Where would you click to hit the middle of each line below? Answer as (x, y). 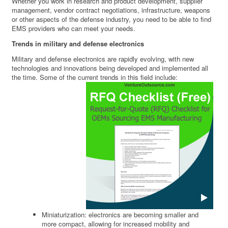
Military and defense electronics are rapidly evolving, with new (103, 59)
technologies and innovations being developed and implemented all (110, 68)
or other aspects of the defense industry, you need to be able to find (112, 19)
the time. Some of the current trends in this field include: (95, 77)
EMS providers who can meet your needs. (74, 28)
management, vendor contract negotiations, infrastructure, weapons (111, 10)
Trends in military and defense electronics (78, 44)
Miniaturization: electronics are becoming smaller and (120, 215)
